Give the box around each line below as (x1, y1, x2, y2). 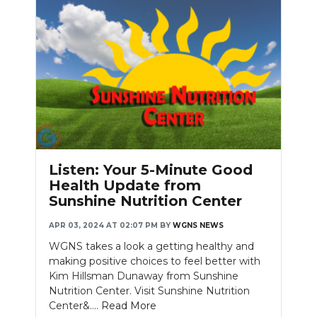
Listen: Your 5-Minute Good (49, 161, 253, 178)
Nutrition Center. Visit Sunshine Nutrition (49, 284, 250, 297)
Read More (101, 299, 156, 312)
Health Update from (49, 176, 201, 194)
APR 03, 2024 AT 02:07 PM (49, 220, 158, 230)
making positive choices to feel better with (49, 254, 260, 267)
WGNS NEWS (173, 220, 224, 230)
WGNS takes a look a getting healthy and (49, 239, 254, 253)
